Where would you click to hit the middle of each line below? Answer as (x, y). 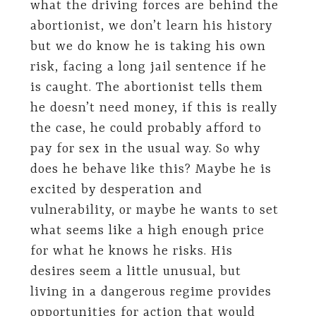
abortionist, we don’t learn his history (151, 26)
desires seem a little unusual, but (135, 272)
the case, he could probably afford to (146, 129)
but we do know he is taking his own (148, 47)
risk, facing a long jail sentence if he (148, 67)
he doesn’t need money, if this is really (153, 108)
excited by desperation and (116, 190)
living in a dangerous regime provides (151, 292)
